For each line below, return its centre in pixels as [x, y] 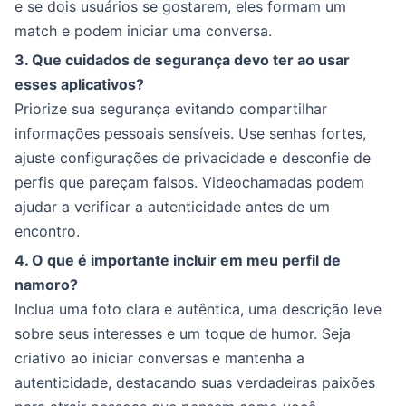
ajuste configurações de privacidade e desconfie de [193, 158]
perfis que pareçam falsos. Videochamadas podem [189, 182]
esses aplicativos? [79, 84]
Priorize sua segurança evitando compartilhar [171, 109]
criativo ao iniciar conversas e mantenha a [159, 358]
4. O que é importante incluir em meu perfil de [178, 260]
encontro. [47, 231]
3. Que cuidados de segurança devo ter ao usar [182, 60]
